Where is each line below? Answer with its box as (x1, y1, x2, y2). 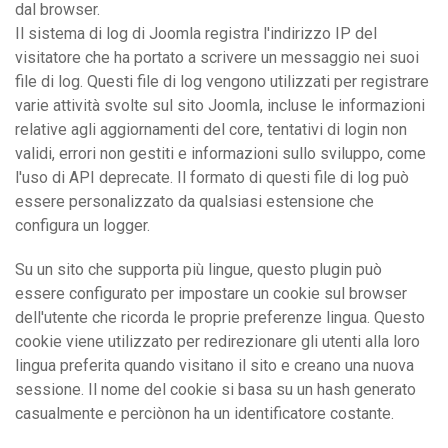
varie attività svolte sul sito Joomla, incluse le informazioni (15, 95, 425, 115)
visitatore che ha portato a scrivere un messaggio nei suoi (15, 47, 419, 67)
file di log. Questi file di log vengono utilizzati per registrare (15, 71, 429, 91)
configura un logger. (15, 215, 150, 235)
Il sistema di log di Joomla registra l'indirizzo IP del (15, 23, 377, 43)
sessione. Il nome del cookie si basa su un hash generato (15, 379, 416, 399)
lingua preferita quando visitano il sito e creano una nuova (15, 355, 414, 375)
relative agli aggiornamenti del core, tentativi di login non (15, 119, 407, 139)
